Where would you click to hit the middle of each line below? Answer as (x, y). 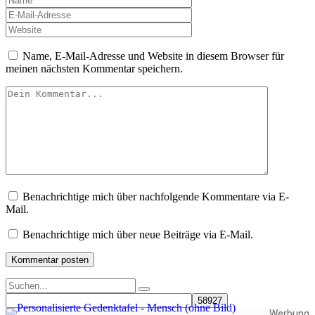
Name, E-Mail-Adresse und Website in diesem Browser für (153, 56)
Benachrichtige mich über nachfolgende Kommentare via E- (156, 197)
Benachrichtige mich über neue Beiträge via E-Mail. (138, 235)
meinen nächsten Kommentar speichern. (94, 69)
